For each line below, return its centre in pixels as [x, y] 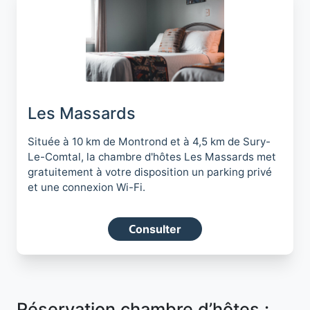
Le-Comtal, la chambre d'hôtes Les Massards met [152, 157]
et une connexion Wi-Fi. [86, 188]
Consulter [155, 229]
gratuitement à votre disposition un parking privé [150, 172]
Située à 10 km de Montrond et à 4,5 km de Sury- [149, 142]
